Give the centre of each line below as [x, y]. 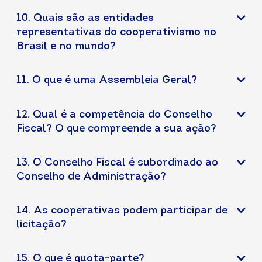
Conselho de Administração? [91, 177]
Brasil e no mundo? [66, 46]
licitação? [42, 225]
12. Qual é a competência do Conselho [114, 115]
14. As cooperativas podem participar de [122, 211]
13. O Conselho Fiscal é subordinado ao [117, 163]
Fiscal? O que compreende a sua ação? [116, 129]
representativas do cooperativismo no [116, 32]
